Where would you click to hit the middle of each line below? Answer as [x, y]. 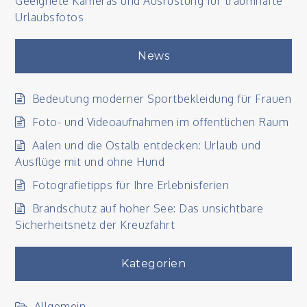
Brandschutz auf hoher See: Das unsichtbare [148, 208]
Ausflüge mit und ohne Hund [90, 162]
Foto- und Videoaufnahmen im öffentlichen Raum [160, 122]
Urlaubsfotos [50, 17]
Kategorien [153, 263]
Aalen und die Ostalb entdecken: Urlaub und [146, 145]
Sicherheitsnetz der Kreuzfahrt [95, 225]
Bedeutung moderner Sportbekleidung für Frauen [162, 99]
